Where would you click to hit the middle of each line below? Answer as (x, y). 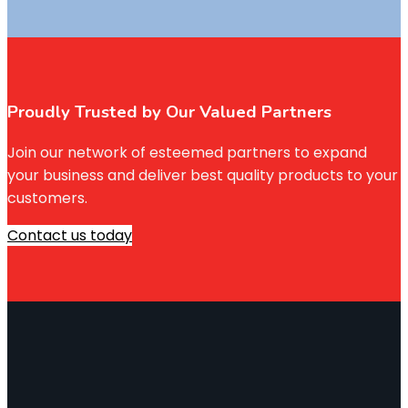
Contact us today (70, 235)
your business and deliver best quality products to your (203, 175)
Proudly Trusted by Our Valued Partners (169, 112)
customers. (47, 198)
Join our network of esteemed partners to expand (187, 152)
